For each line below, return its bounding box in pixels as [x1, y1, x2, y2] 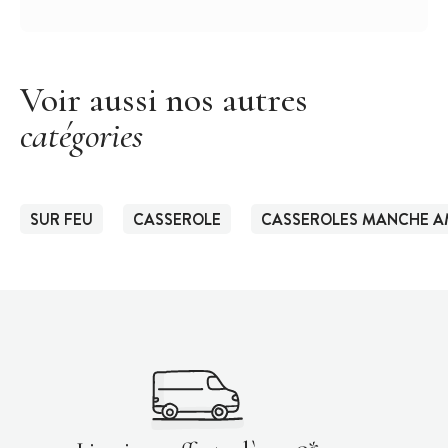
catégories [20, 113, 143, 157]
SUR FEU [30, 207, 93, 231]
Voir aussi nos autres [20, 77, 308, 121]
